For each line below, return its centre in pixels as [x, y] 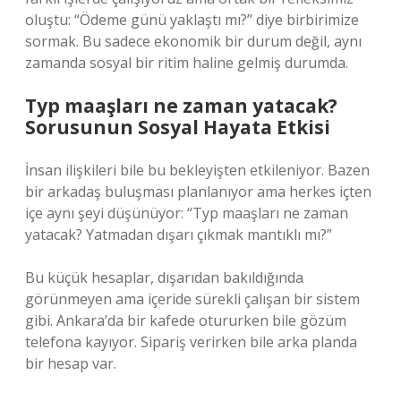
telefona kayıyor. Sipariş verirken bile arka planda [191, 342]
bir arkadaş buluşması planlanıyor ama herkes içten [198, 192]
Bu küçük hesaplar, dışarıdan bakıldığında [164, 277]
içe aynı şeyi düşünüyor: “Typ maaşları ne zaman [187, 213]
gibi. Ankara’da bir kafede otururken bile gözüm [186, 320]
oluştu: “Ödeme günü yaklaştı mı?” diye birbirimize [192, 20]
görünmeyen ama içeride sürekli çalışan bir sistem [192, 299]
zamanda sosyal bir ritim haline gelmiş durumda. [187, 63]
